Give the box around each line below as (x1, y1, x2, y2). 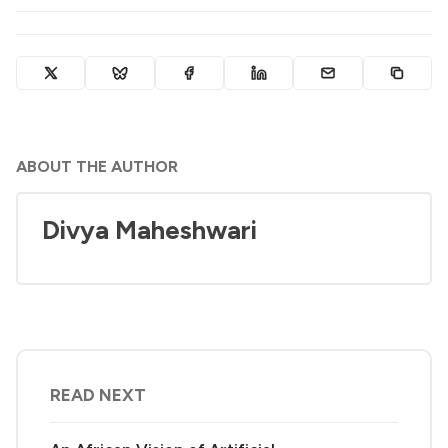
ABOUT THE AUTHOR (16, 157, 178, 177)
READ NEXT (50, 384, 146, 405)
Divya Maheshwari (42, 215, 257, 246)
